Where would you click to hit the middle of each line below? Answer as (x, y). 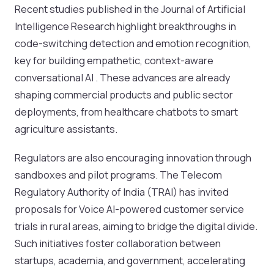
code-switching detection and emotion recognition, (133, 43)
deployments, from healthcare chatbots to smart (126, 111)
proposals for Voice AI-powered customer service (129, 209)
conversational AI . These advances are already (123, 77)
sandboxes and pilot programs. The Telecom (118, 174)
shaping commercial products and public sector (124, 94)
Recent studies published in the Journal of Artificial (130, 9)
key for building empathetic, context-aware (114, 60)
